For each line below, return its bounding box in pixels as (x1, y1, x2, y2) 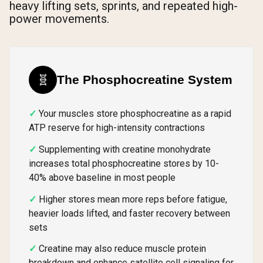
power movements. (9, 12, 109, 26)
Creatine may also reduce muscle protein (39, 243, 206, 255)
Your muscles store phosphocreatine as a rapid (39, 108, 231, 120)
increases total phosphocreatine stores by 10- (29, 157, 219, 169)
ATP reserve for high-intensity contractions (29, 122, 205, 134)
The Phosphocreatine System (57, 72, 232, 86)
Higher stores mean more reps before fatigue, (39, 193, 227, 205)
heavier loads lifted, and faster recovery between (29, 207, 230, 219)
